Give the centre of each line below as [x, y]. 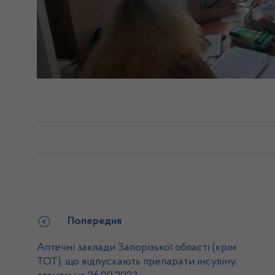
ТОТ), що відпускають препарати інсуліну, [137, 262]
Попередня [95, 222]
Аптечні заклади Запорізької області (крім [137, 248]
